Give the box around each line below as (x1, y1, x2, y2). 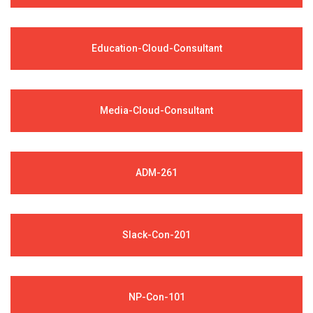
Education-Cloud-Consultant (91, 42, 222, 54)
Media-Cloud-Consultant (100, 104, 213, 116)
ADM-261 (136, 166, 177, 178)
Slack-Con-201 (122, 228, 191, 240)
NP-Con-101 (128, 291, 185, 303)
